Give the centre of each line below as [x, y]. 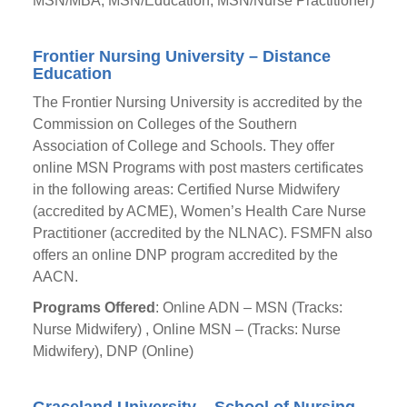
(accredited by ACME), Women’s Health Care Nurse [199, 211]
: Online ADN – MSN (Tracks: [248, 308]
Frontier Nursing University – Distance [181, 56]
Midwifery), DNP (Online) [113, 351]
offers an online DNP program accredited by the [185, 255]
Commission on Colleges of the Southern [164, 124]
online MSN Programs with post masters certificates [198, 168]
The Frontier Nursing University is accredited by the [197, 102]
